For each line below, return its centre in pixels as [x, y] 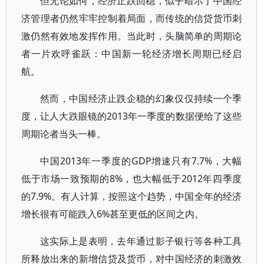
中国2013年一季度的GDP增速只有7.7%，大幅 [141, 161]
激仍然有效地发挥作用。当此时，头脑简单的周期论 [132, 36]
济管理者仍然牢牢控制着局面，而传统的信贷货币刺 [132, 18]
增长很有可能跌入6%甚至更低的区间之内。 [113, 214]
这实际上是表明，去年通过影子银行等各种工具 [141, 241]
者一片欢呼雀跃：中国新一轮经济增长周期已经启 [132, 54]
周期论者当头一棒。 [64, 134]
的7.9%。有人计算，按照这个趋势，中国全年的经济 [132, 196]
